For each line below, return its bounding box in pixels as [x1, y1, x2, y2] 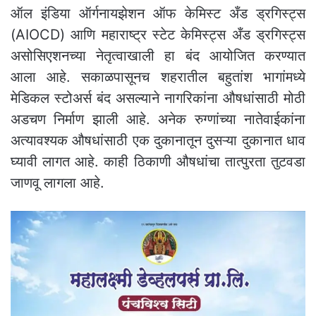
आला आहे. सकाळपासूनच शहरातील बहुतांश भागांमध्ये [11, 68, 305, 85]
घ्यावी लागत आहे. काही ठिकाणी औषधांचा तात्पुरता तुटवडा [11, 152, 305, 170]
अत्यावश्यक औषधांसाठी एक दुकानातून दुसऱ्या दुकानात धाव [11, 131, 305, 149]
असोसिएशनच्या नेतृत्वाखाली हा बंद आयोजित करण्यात [11, 47, 305, 64]
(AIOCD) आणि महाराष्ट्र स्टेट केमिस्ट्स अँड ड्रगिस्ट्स [11, 25, 305, 43]
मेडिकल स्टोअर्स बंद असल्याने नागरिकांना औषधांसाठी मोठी [11, 89, 305, 107]
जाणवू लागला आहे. [11, 174, 104, 191]
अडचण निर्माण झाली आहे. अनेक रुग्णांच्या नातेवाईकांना [11, 110, 305, 128]
